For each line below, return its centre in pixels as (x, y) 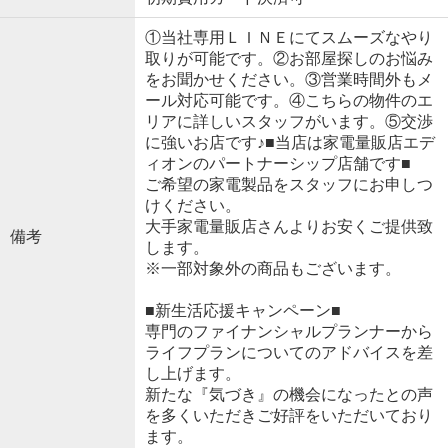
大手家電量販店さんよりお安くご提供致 (288, 227)
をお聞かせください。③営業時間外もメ (288, 80)
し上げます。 (192, 374)
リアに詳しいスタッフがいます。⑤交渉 (288, 122)
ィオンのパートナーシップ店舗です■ (277, 164)
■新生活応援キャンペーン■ (242, 311)
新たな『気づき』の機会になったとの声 (288, 395)
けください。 (192, 206)
